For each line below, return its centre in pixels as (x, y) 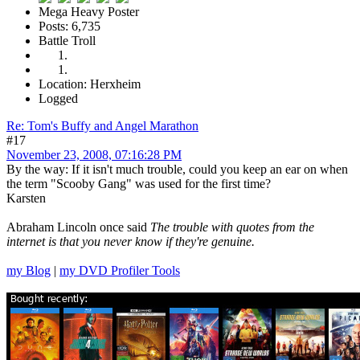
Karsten (26, 198)
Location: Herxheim (90, 84)
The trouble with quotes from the (232, 227)
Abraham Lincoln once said (78, 227)
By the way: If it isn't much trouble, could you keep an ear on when (177, 170)
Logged (58, 99)
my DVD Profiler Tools (120, 271)
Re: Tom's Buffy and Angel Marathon (102, 126)
